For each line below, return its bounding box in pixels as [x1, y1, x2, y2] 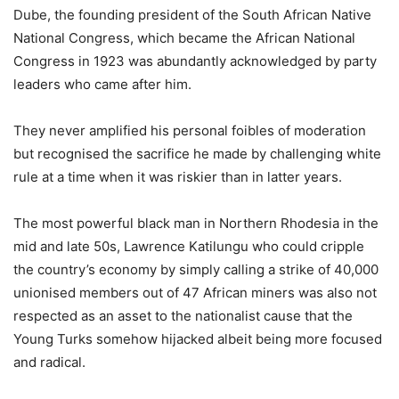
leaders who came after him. [13, 75, 191, 93]
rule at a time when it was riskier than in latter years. [13, 167, 342, 185]
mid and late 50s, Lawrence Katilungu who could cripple [13, 237, 364, 255]
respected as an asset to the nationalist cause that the [13, 306, 353, 324]
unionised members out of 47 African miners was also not [13, 283, 377, 301]
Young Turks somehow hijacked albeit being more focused [13, 330, 382, 347]
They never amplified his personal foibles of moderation [13, 121, 366, 139]
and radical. [13, 353, 85, 370]
